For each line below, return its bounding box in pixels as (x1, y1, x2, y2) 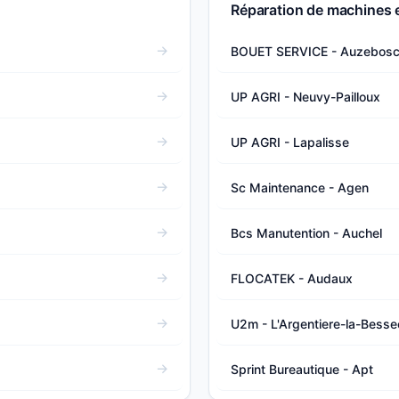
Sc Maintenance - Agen (231, 179, 369, 195)
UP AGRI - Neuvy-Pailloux (231, 88, 380, 104)
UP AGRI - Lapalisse (231, 134, 349, 150)
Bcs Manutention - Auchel (231, 224, 382, 240)
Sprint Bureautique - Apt (231, 361, 373, 377)
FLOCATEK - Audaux (231, 270, 353, 286)
